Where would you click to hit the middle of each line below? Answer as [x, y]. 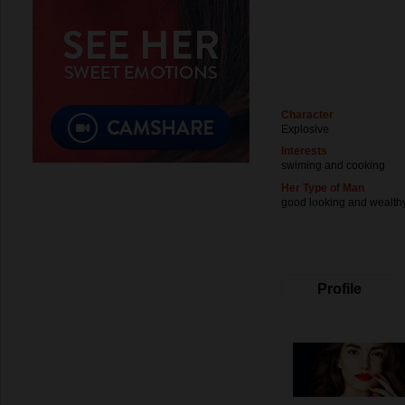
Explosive [305, 129]
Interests [304, 151]
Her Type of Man [323, 188]
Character [307, 115]
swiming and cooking [333, 166]
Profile [339, 289]
